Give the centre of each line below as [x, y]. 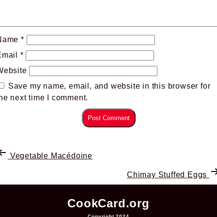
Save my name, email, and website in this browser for [109, 86]
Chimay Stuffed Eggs [168, 175]
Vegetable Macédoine [50, 156]
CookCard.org [108, 203]
